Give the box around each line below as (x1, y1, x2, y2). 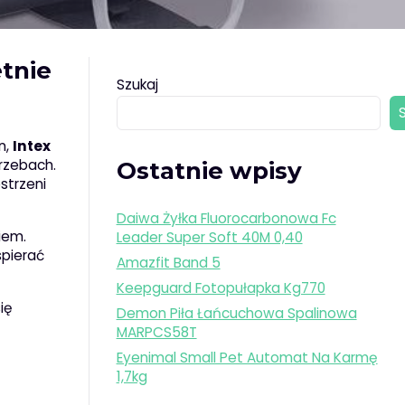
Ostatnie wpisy (116, 156, 302, 186)
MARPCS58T (116, 323, 197, 343)
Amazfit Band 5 (116, 253, 221, 273)
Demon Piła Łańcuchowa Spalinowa (116, 304, 357, 324)
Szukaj (116, 74, 158, 94)
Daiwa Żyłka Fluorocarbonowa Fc (116, 209, 336, 229)
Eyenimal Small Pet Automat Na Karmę (116, 348, 378, 368)
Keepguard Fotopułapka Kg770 (116, 278, 325, 298)
